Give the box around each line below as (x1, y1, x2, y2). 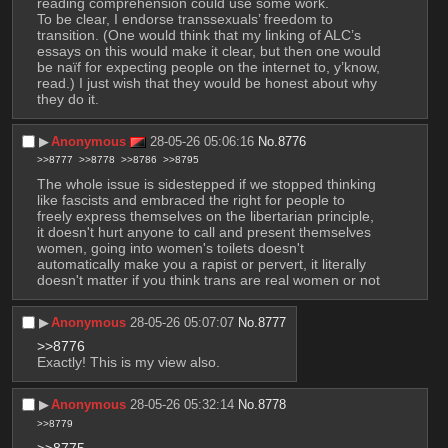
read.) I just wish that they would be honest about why (36, 74, 377, 91)
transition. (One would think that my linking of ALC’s (36, 26, 361, 43)
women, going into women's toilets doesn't (36, 240, 304, 257)
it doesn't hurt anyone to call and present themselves (36, 224, 371, 241)
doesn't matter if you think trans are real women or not (36, 272, 380, 289)
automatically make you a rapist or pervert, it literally (36, 256, 366, 273)
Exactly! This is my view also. (36, 354, 220, 371)
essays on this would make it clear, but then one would (36, 42, 381, 59)
